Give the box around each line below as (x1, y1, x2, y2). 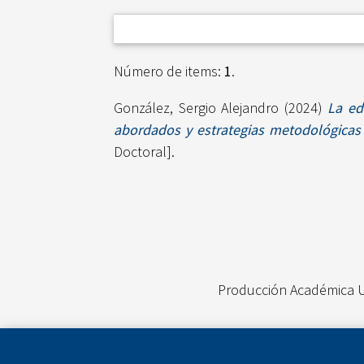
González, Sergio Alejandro (114, 98, 279, 118)
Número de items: (114, 62, 224, 81)
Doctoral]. (114, 142, 175, 162)
